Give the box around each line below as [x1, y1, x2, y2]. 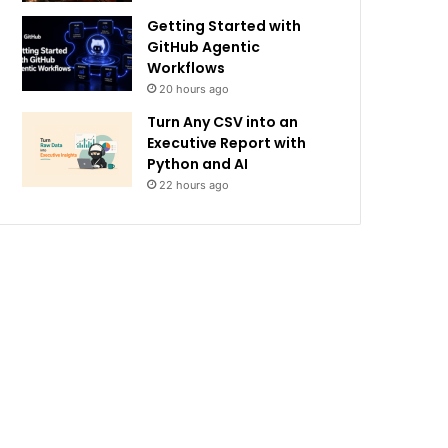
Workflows [147, 58, 226, 78]
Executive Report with [147, 133, 307, 153]
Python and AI [147, 154, 249, 174]
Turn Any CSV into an [147, 112, 299, 132]
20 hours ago [159, 82, 230, 96]
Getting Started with [147, 16, 302, 36]
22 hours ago [159, 178, 230, 192]
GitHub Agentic [147, 37, 261, 57]
